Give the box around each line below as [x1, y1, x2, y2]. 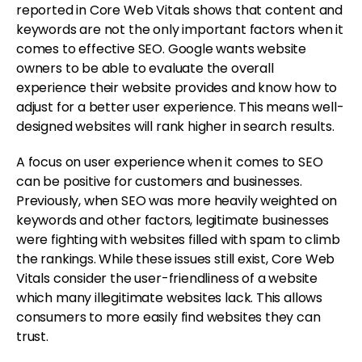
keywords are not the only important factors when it [16, 19, 343, 39]
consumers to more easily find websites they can [16, 307, 321, 326]
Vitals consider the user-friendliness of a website [16, 268, 318, 288]
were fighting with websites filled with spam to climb [16, 229, 340, 249]
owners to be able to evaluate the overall [16, 58, 274, 78]
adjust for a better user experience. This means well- [16, 97, 344, 116]
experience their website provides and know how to [16, 78, 338, 97]
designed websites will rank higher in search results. [16, 116, 335, 136]
